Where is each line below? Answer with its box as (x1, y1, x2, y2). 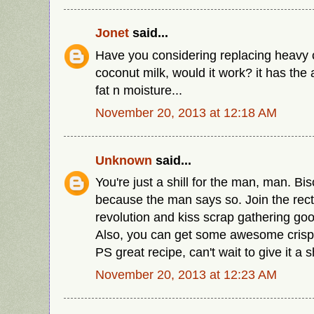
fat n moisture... (95, 83, 182, 98)
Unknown (95, 152, 152, 168)
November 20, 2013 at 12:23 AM (95, 267, 277, 282)
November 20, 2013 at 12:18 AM (95, 105, 277, 121)
